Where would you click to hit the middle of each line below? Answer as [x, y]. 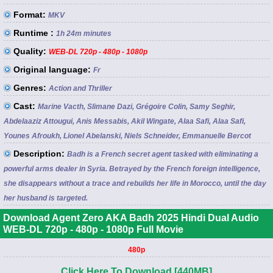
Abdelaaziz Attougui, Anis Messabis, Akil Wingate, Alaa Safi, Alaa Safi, [125, 121]
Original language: [52, 69]
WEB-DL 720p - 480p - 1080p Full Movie [93, 229]
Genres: [30, 87]
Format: [30, 14]
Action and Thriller [80, 88]
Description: [39, 153]
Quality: [30, 51]
